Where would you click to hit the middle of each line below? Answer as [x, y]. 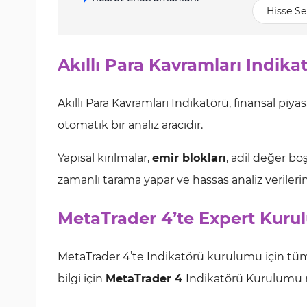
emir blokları [189, 158]
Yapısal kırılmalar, [105, 158]
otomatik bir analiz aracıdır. [130, 125]
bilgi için [82, 279]
